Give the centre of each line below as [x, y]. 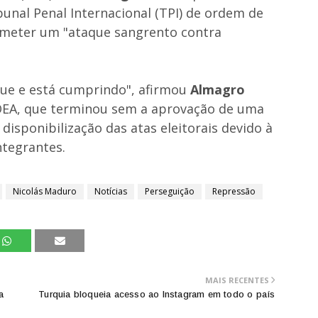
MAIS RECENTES [237, 280]
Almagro [218, 89]
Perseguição [170, 191]
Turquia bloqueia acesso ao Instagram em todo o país [157, 294]
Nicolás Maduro [45, 191]
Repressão [234, 191]
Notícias [111, 191]
